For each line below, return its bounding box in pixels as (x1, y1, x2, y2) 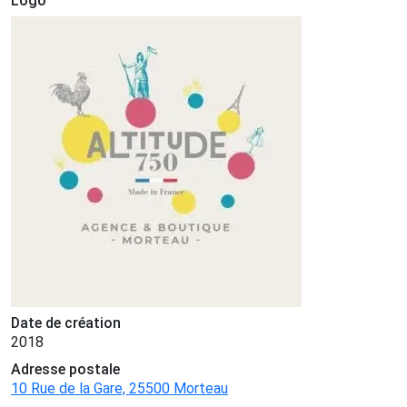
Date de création (11, 314, 121, 333)
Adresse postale (11, 361, 120, 379)
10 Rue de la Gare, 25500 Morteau (11, 380, 228, 398)
